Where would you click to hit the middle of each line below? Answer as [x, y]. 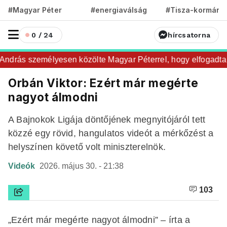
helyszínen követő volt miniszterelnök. [87, 147]
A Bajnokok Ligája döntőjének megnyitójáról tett [107, 119]
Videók [23, 166]
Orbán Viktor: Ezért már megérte [103, 83]
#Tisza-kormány [195, 10]
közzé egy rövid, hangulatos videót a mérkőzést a [111, 133]
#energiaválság [119, 10]
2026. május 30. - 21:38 [82, 166]
